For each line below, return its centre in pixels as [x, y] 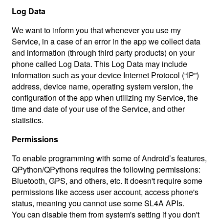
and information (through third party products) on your [103, 52]
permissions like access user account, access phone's [105, 192]
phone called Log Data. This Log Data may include [99, 64]
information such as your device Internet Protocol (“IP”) [105, 75]
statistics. [28, 120]
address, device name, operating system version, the [102, 86]
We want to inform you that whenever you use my [96, 30]
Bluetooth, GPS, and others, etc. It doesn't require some [107, 180]
